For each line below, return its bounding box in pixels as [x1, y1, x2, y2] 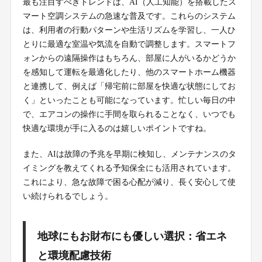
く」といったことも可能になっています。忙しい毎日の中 [22, 95, 236, 105]
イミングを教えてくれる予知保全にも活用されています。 [22, 163, 236, 173]
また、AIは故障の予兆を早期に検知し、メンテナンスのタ [22, 149, 236, 158]
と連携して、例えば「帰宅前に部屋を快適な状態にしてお [22, 81, 236, 91]
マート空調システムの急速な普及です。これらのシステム [22, 11, 236, 20]
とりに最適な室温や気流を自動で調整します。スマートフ [22, 39, 236, 49]
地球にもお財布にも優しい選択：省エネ [37, 230, 227, 242]
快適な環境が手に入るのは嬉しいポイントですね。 [22, 123, 211, 133]
